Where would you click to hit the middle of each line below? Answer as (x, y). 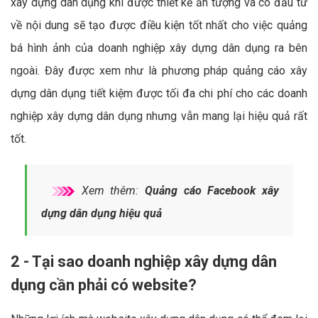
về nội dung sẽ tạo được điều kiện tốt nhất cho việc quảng (159, 25)
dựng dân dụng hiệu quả (102, 213)
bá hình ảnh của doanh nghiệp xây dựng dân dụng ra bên (159, 48)
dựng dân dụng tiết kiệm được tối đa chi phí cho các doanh (159, 93)
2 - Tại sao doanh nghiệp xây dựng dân (144, 261)
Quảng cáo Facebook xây (212, 190)
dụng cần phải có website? (104, 285)
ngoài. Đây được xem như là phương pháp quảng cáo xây (159, 70)
